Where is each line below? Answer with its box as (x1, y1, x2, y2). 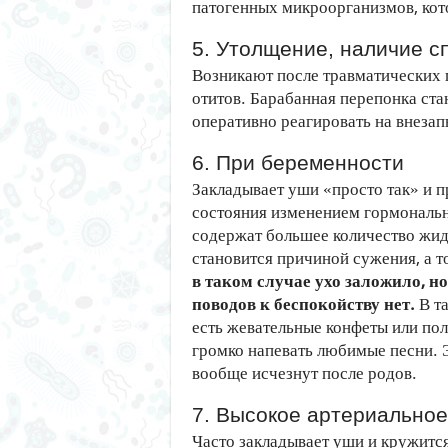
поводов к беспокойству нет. (192, 292, 415, 315)
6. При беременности (192, 151, 404, 174)
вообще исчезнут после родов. (192, 361, 417, 384)
